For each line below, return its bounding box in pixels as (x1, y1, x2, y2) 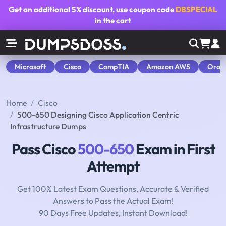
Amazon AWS (146, 62, 190, 71)
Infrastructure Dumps (10, 121, 86, 132)
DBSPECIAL (176, 5, 217, 14)
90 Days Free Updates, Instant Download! (38, 208, 188, 218)
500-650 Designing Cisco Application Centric (17, 109, 179, 120)
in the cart (95, 16, 131, 25)
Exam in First (133, 140, 215, 158)
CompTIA (98, 62, 129, 71)
